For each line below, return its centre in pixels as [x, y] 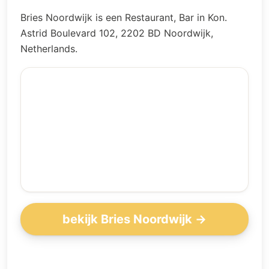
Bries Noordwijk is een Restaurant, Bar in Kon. [124, 17]
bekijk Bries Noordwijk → [134, 219]
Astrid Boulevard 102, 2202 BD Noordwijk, [117, 33]
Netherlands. [49, 49]
